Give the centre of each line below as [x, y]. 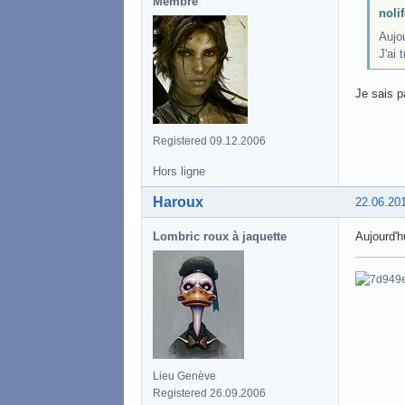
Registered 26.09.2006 [209, 393]
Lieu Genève [184, 376]
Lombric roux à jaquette [220, 236]
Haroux [178, 202]
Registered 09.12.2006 [209, 141]
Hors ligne [179, 171]
